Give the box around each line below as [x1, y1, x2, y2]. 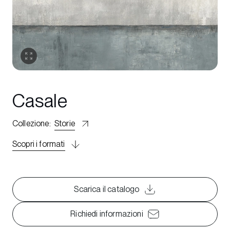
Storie [54, 119, 75, 128]
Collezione [12, 119, 49, 128]
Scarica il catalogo [74, 184, 140, 194]
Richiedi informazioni [70, 209, 143, 219]
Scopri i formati [12, 139, 65, 149]
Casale [12, 90, 68, 112]
